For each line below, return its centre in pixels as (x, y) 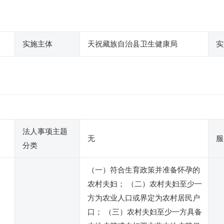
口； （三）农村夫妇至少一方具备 (145, 212)
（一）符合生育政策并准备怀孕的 (144, 170)
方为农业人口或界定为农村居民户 (144, 198)
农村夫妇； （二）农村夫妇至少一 (145, 184)
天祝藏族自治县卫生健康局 (132, 44)
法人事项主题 (45, 131)
